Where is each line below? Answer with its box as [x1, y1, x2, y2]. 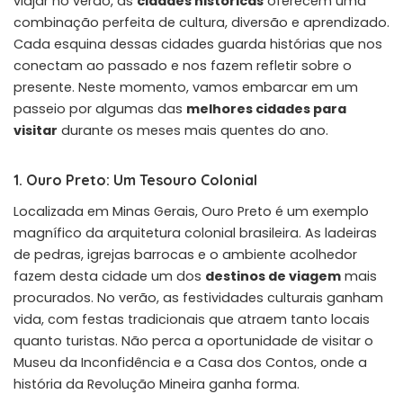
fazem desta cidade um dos [13, 266, 205, 285]
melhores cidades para [186, 99, 346, 118]
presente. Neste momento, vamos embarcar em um [13, 77, 358, 96]
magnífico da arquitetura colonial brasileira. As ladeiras [13, 223, 377, 242]
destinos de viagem [205, 266, 341, 285]
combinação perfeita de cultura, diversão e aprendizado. [13, 13, 390, 31]
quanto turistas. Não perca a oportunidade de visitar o [13, 331, 373, 350]
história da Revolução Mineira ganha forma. [13, 374, 300, 393]
